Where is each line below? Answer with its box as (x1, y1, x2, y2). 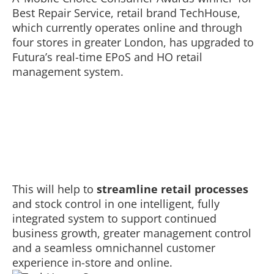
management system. (12, 64, 124, 79)
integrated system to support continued (12, 210, 217, 226)
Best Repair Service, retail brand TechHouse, (12, 5, 240, 20)
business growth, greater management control (12, 225, 251, 240)
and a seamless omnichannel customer (12, 240, 215, 255)
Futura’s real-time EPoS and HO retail (12, 49, 202, 64)
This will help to (12, 181, 97, 196)
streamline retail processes (97, 181, 248, 196)
